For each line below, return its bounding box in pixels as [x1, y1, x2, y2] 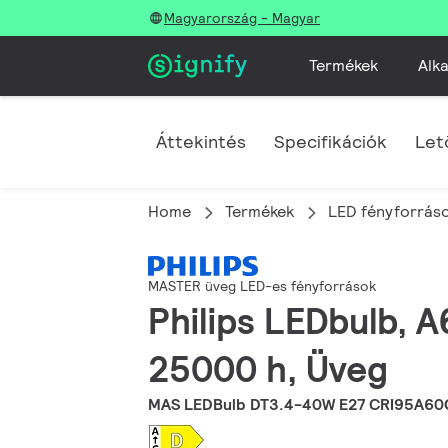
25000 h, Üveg [148, 346, 388, 393]
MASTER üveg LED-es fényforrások [148, 277, 376, 296]
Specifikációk [274, 130, 387, 153]
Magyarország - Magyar [164, 9, 320, 27]
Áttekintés [156, 130, 246, 153]
